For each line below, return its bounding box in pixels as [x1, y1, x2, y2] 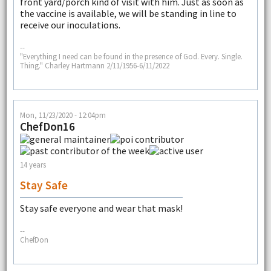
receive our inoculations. [19, 18, 120, 31]
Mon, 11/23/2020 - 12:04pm [19, 109, 106, 120]
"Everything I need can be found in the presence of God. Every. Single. [19, 51, 243, 62]
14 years [19, 160, 46, 170]
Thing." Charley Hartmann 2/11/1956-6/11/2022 [19, 60, 169, 71]
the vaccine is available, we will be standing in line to [19, 7, 237, 19]
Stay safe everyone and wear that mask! [19, 201, 183, 214]
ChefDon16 [19, 119, 75, 134]
